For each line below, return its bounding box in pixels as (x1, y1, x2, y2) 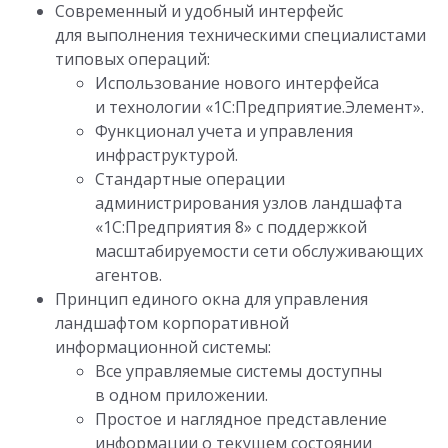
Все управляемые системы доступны (95, 360, 382, 383)
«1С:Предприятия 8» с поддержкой (95, 216, 367, 239)
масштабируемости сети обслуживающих (95, 240, 423, 263)
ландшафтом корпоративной (55, 312, 289, 335)
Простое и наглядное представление (95, 408, 387, 431)
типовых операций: (55, 48, 210, 71)
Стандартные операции (95, 168, 285, 191)
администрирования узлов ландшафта (95, 192, 402, 215)
